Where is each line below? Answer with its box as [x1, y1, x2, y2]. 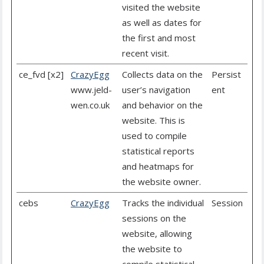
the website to [122, 243, 182, 255]
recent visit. [122, 47, 169, 60]
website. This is [122, 114, 185, 127]
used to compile [122, 130, 187, 142]
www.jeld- [71, 84, 112, 96]
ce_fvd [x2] [19, 68, 64, 81]
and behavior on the [122, 99, 203, 111]
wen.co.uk [71, 99, 110, 111]
